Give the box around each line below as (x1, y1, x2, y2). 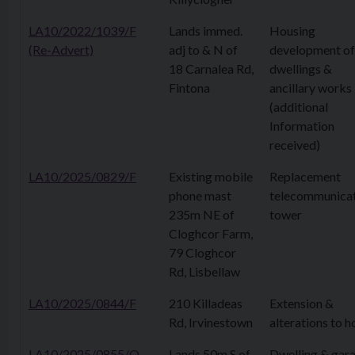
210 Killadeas (169, 296, 242, 311)
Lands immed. (169, 23, 242, 38)
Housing (269, 23, 315, 38)
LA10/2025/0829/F (29, 169, 136, 184)
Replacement (269, 169, 341, 184)
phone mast (169, 188, 231, 203)
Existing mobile (169, 169, 253, 184)
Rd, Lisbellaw (169, 264, 240, 279)
